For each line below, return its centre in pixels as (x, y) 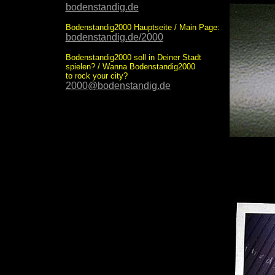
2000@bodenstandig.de (118, 86)
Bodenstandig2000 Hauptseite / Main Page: (142, 27)
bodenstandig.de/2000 (114, 37)
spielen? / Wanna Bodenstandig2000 (130, 67)
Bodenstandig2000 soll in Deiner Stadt (133, 57)
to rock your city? (96, 76)
